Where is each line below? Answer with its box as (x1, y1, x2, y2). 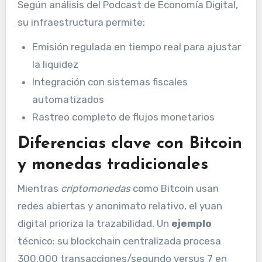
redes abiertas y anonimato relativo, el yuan (17, 199, 222, 212)
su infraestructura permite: (17, 16, 145, 28)
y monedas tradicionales (17, 157, 208, 174)
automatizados (32, 94, 105, 106)
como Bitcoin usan (130, 182, 219, 194)
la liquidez (32, 58, 79, 71)
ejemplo (171, 217, 212, 229)
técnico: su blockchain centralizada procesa (17, 235, 221, 247)
